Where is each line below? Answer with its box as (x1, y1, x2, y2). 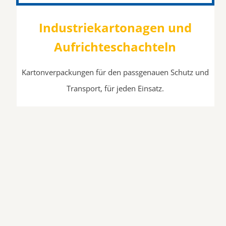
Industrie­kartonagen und (38, 19, 192, 36)
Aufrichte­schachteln (54, 38, 177, 55)
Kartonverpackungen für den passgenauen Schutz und (21, 67, 209, 78)
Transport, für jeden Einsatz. (66, 83, 164, 94)
